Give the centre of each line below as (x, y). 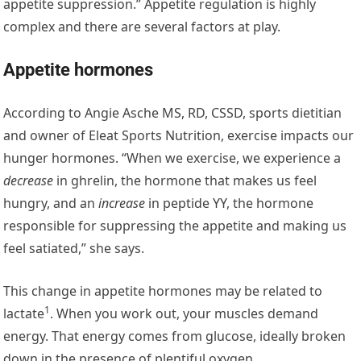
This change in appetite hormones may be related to (163, 290)
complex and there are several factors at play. (142, 26)
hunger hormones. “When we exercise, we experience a (172, 158)
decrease (29, 180)
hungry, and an (51, 203)
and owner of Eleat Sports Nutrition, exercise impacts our (179, 135)
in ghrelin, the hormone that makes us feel (185, 180)
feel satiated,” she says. (74, 248)
